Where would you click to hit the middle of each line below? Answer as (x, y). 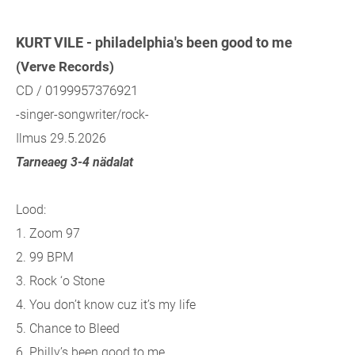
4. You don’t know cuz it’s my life (106, 305)
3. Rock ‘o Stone (60, 281)
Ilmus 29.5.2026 (61, 139)
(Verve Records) (65, 67)
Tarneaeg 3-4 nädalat (74, 162)
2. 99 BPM (45, 258)
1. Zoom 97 (48, 234)
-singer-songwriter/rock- (82, 115)
